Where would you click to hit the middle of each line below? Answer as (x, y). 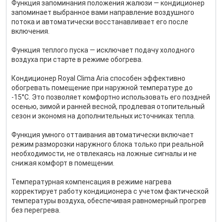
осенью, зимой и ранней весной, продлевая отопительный (108, 107)
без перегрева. (36, 210)
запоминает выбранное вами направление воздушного (103, 12)
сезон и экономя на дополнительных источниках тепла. (103, 116)
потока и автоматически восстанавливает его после (100, 22)
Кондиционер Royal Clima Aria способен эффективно (98, 78)
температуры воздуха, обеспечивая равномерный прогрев (109, 201)
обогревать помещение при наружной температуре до (102, 88)
